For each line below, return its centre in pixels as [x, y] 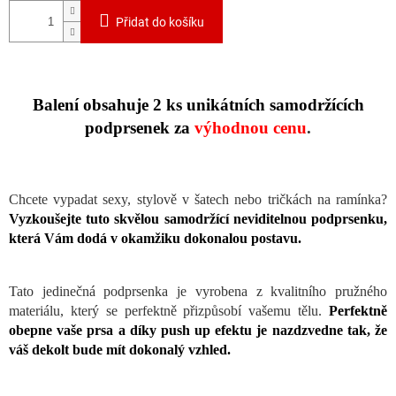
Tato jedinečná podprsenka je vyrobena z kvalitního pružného [198, 292]
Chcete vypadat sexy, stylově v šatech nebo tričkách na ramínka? [198, 200]
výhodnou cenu [251, 128]
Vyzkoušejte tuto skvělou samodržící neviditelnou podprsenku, [198, 219]
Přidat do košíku [160, 23]
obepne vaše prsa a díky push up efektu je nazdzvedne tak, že [198, 331]
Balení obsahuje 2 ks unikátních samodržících [198, 105]
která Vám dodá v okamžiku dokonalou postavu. [155, 239]
